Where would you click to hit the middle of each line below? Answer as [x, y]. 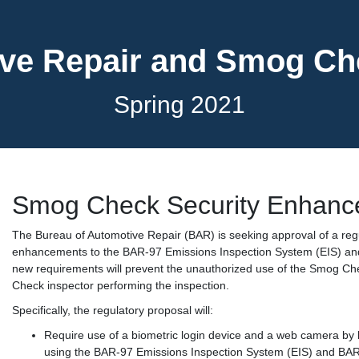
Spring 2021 [179, 105]
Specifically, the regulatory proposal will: [113, 310]
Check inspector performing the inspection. [121, 285]
